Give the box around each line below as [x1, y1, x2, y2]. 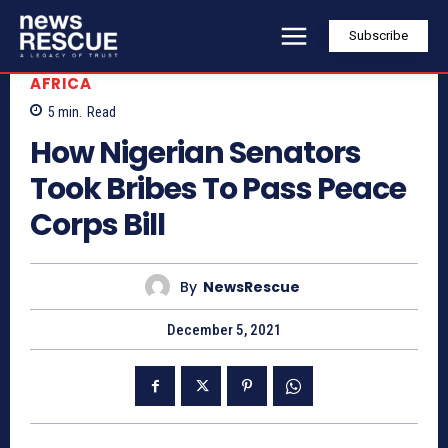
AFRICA [30, 72, 91, 94]
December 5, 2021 [166, 321, 282, 340]
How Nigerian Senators [30, 132, 361, 175]
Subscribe [349, 28, 408, 44]
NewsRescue [203, 276, 300, 297]
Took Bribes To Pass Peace [30, 168, 406, 211]
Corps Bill [30, 204, 165, 247]
